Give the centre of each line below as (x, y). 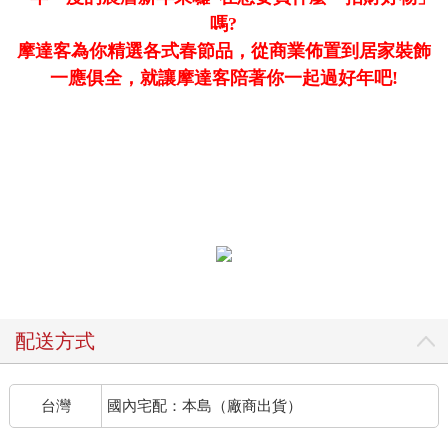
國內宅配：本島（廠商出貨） (205, 405)
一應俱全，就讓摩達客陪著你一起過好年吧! (223, 77)
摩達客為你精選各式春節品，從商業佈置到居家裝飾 (223, 50)
